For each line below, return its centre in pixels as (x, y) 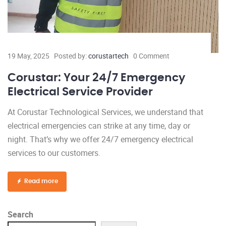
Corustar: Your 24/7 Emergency (96, 77)
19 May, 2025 (29, 55)
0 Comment (151, 55)
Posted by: (71, 55)
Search (20, 214)
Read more (41, 181)
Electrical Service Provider (81, 92)
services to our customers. (54, 153)
